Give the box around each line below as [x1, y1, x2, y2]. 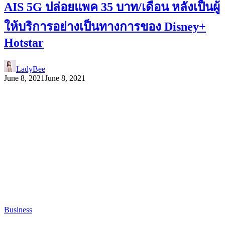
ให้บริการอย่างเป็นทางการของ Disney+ [4, 20, 206, 33]
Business [4, 205, 32, 214]
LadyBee [16, 64, 45, 73]
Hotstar [4, 36, 44, 49]
